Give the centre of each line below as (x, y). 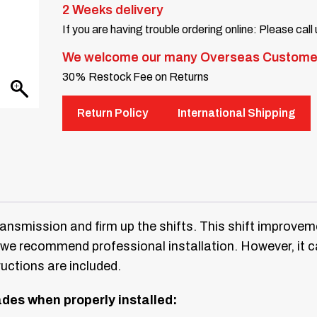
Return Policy (113, 113)
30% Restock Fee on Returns (136, 77)
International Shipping (237, 113)
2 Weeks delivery (113, 10)
